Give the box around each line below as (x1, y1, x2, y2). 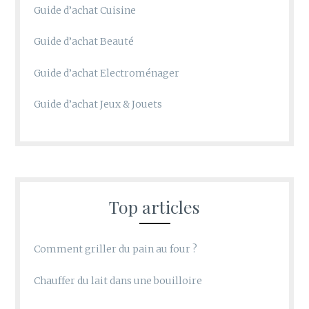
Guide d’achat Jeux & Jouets (34, 97, 163, 110)
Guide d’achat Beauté (34, 35, 134, 48)
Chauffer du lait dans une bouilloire (34, 274, 203, 287)
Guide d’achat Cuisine (34, 3, 137, 17)
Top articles (109, 195, 200, 219)
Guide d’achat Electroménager (34, 66, 180, 79)
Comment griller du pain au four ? (34, 243, 198, 256)
